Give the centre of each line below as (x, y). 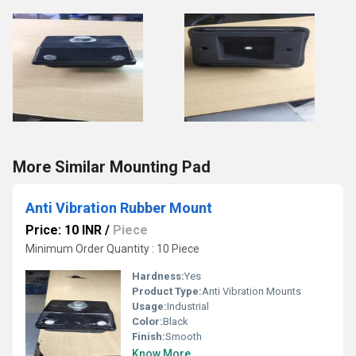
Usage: (149, 306)
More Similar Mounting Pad (112, 167)
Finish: (149, 337)
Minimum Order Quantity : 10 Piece (112, 249)
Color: (147, 321)
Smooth (184, 337)
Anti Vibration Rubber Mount (119, 208)
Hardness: (158, 276)
